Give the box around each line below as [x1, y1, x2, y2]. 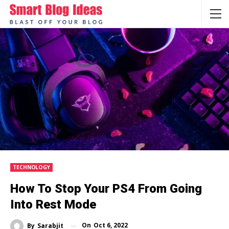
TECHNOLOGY [13, 164, 50, 171]
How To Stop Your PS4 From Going [10, 181, 202, 196]
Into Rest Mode [10, 197, 96, 212]
